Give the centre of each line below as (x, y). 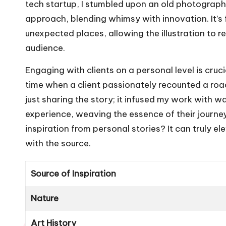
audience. (45, 48)
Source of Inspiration (74, 173)
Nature (45, 198)
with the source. (58, 143)
